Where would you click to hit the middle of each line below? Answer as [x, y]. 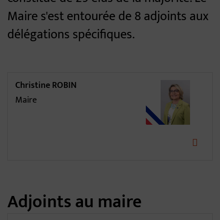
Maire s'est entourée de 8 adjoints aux [108, 16]
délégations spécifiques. [71, 35]
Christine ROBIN [46, 85]
